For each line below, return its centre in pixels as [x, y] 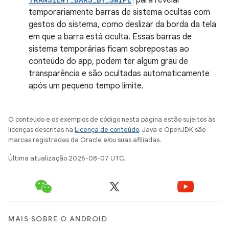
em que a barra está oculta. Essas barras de [110, 37]
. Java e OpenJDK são [172, 129]
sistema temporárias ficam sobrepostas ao [109, 49]
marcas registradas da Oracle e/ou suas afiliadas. [85, 140]
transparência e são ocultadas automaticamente [119, 73]
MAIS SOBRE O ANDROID [58, 219]
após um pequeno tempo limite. [86, 86]
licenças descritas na [41, 129]
